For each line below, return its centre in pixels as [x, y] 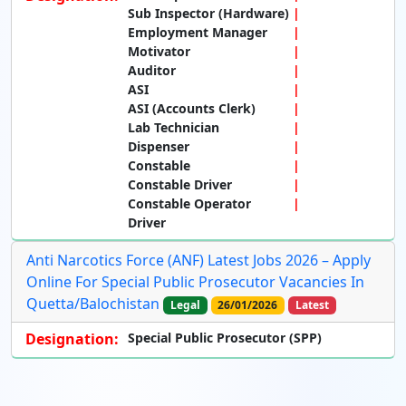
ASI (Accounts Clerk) [192, 109]
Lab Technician [174, 128]
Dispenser [159, 147]
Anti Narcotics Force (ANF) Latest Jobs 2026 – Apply [198, 261]
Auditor [152, 71]
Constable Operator [189, 204]
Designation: [72, 339]
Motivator [159, 52]
